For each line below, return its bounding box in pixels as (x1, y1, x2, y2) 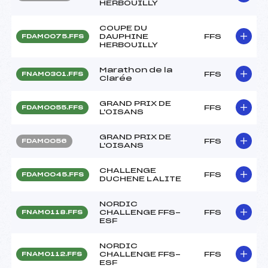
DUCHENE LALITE (99, 175, 181, 182)
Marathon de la (99, 66, 172, 74)
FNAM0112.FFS (22, 251, 82, 257)
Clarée (99, 74, 132, 82)
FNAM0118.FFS (22, 209, 83, 215)
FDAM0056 (22, 138, 67, 144)
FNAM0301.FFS (22, 71, 83, 77)
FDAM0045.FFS (22, 171, 84, 178)
